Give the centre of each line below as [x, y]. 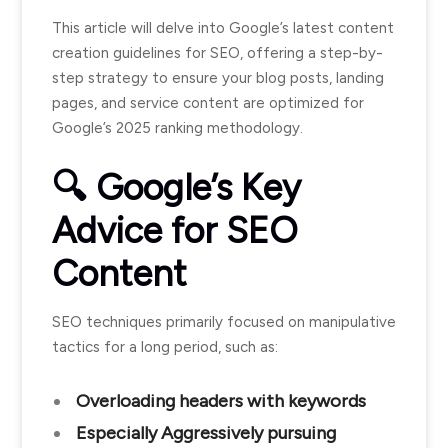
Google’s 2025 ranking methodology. [177, 128]
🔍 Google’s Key [176, 187]
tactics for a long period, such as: [167, 347]
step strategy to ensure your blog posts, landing [218, 78]
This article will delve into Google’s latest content [223, 28]
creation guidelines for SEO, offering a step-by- [217, 53]
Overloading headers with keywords [221, 401]
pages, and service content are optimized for [208, 103]
